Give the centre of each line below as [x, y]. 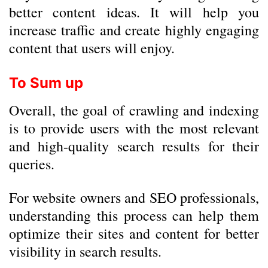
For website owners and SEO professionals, [134, 197]
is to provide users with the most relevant [134, 128]
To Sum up [46, 83]
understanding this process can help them [134, 215]
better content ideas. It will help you [134, 12]
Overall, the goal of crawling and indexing [134, 110]
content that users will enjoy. [92, 48]
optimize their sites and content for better [134, 233]
